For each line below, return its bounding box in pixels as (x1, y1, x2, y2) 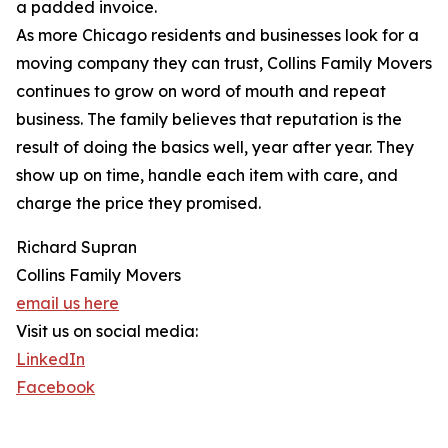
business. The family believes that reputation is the (16, 109, 402, 130)
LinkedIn (16, 349, 85, 370)
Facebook (16, 377, 95, 398)
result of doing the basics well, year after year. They (16, 137, 414, 158)
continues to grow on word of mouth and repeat (16, 81, 386, 102)
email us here (16, 293, 119, 314)
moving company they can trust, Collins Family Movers (16, 53, 432, 74)
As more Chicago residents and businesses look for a (16, 25, 419, 46)
